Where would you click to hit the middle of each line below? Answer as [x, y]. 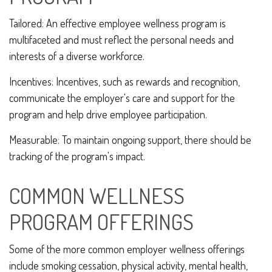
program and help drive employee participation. [108, 114]
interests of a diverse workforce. [77, 56]
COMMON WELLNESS [97, 195]
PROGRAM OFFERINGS [101, 222]
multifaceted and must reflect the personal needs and [121, 39]
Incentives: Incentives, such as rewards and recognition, [124, 81]
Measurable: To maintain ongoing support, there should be [130, 140]
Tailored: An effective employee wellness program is [117, 23]
